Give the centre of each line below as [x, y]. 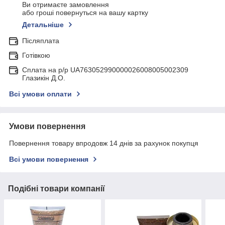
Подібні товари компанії [57, 189]
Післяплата [41, 41]
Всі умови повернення [49, 159]
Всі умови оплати [40, 94]
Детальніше [43, 25]
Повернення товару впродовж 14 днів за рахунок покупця [104, 143]
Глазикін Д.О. [44, 78]
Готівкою [36, 55]
